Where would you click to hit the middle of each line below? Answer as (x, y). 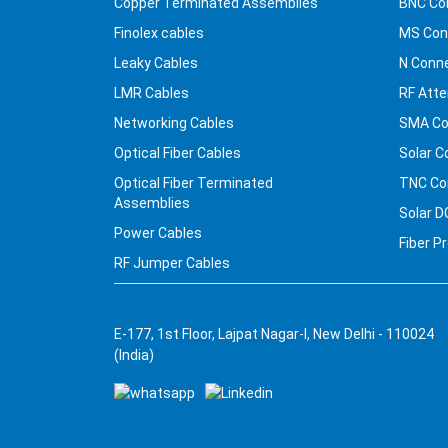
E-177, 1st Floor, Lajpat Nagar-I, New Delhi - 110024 (274, 334)
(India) (134, 355)
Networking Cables (174, 123)
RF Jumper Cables (172, 263)
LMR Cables (151, 93)
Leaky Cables (156, 63)
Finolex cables (159, 33)
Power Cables (158, 233)
